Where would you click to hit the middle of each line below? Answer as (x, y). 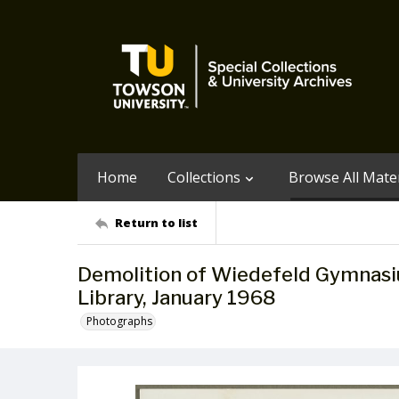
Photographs (119, 321)
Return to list (156, 222)
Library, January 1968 (177, 297)
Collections (204, 177)
